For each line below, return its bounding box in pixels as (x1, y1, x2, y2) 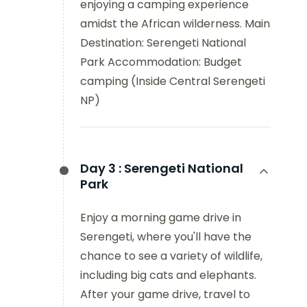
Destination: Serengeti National (80, 35, 246, 51)
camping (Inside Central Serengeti (80, 73, 265, 89)
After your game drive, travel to (80, 286, 250, 302)
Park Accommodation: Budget (80, 54, 242, 70)
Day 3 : (80, 160, 121, 177)
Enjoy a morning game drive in (80, 210, 241, 225)
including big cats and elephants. (80, 267, 256, 283)
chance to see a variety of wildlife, (80, 248, 262, 264)
